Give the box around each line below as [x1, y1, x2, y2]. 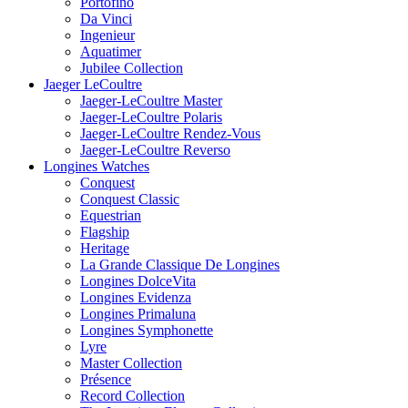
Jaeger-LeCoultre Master [80, 92, 222, 108]
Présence [80, 371, 131, 387]
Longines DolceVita [80, 272, 196, 289]
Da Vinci [80, 10, 132, 26]
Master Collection [80, 354, 182, 371]
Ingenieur [80, 26, 135, 43]
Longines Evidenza [80, 289, 191, 305]
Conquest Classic [80, 190, 179, 207]
